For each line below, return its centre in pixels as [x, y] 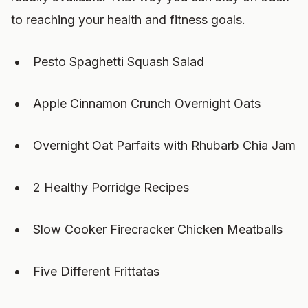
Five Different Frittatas [96, 271]
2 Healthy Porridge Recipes [111, 187]
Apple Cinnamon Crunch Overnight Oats [147, 103]
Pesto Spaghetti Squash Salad [119, 62]
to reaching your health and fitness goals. [128, 20]
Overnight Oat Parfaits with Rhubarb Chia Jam [164, 145]
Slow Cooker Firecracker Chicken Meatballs [158, 229]
